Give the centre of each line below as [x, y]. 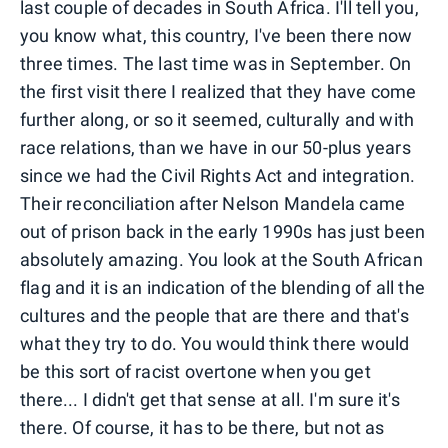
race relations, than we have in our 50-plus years [215, 147]
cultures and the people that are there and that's [214, 315]
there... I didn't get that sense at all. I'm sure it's [210, 399]
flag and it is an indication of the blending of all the [223, 287]
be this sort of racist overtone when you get [195, 371]
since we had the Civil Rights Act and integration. [218, 175]
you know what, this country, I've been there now [216, 35]
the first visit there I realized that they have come [218, 91]
